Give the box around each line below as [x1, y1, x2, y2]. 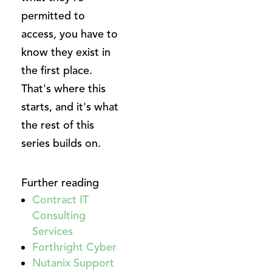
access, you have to [21, 27, 118, 41]
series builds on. [21, 136, 101, 150]
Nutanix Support [32, 256, 114, 270]
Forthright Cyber [32, 240, 117, 254]
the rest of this [21, 118, 94, 132]
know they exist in [21, 45, 110, 59]
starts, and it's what [21, 100, 118, 114]
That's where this [21, 81, 106, 95]
